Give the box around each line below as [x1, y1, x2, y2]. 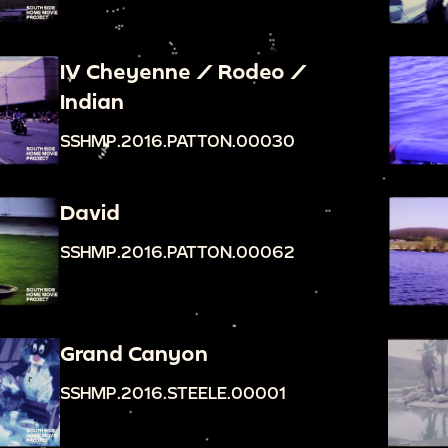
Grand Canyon [60, 341, 209, 366]
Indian [60, 89, 125, 113]
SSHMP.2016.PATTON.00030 [60, 131, 296, 150]
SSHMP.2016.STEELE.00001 [60, 383, 287, 403]
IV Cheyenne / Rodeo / [60, 59, 308, 83]
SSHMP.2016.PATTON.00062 [60, 242, 296, 262]
